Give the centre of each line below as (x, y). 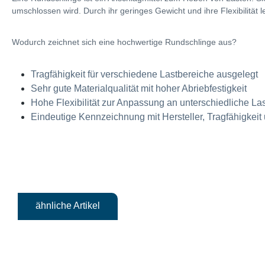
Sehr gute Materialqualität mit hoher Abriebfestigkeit (139, 88)
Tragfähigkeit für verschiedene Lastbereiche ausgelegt (144, 74)
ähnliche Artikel (68, 205)
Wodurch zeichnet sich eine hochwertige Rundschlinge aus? (124, 42)
